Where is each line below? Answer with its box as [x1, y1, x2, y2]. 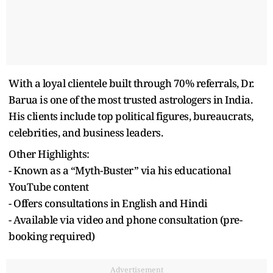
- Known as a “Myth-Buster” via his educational [9, 163, 230, 177]
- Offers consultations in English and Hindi [9, 196, 208, 210]
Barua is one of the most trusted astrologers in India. [9, 92, 252, 107]
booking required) [9, 229, 95, 243]
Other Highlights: [9, 146, 90, 161]
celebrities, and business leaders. [9, 125, 163, 140]
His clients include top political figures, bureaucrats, [9, 108, 253, 123]
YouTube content [9, 179, 89, 194]
